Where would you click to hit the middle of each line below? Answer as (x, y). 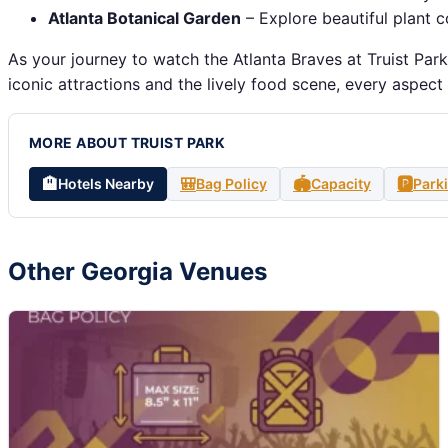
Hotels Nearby (106, 183)
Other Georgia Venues (137, 271)
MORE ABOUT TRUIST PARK (127, 142)
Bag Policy (231, 183)
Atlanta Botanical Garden (144, 17)
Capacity (341, 183)
